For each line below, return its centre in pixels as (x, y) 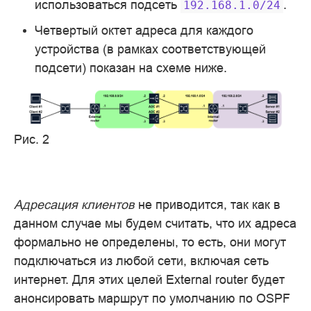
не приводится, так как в (208, 204)
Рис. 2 (32, 139)
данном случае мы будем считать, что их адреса (155, 223)
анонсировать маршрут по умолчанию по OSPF (152, 298)
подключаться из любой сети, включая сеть (141, 260)
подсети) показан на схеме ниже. (131, 68)
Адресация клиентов (74, 204)
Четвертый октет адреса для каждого (144, 31)
